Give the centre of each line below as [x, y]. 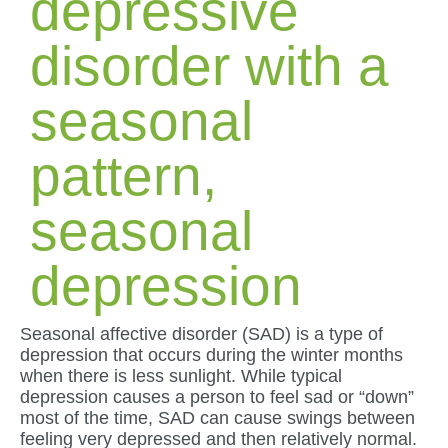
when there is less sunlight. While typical [181, 375]
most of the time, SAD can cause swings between [217, 417]
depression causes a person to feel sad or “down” [217, 396]
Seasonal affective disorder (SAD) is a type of [201, 333]
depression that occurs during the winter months [211, 354]
